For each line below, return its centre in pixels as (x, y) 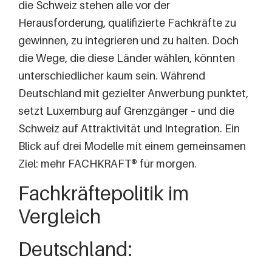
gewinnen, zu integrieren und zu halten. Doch (128, 41)
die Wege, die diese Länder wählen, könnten (127, 58)
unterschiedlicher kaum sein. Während (112, 76)
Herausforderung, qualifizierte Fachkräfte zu (127, 23)
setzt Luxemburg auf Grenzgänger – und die (126, 111)
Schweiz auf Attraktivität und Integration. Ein (129, 129)
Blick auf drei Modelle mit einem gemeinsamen (132, 146)
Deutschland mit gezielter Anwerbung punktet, (133, 93)
